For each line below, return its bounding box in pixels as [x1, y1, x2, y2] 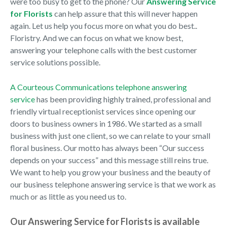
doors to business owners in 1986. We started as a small [10, 119, 202, 128]
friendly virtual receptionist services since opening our [10, 106, 196, 116]
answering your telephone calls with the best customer [10, 45, 197, 55]
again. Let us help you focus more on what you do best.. [10, 21, 197, 30]
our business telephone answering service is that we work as [10, 179, 216, 189]
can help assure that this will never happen [53, 9, 198, 18]
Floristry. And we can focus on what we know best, [10, 33, 183, 43]
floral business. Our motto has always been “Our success [10, 143, 204, 153]
